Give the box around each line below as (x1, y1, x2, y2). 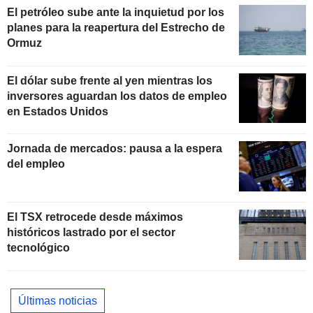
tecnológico (7, 242, 70, 254)
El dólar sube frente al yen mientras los (7, 74, 212, 87)
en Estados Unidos (7, 105, 108, 117)
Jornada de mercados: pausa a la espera (7, 143, 222, 155)
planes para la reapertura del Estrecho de (7, 21, 225, 34)
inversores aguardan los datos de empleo (7, 89, 227, 102)
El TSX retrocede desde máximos (7, 211, 183, 224)
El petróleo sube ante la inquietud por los (7, 6, 224, 18)
